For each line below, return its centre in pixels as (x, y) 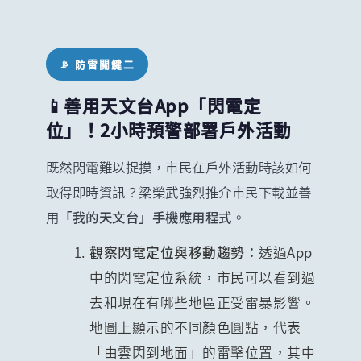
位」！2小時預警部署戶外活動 (168, 129)
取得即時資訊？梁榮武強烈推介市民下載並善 (178, 191)
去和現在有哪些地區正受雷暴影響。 (203, 302)
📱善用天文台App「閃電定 (154, 105)
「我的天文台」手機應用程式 (145, 216)
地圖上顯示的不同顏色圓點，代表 (195, 327)
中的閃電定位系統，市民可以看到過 (203, 277)
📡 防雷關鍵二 (97, 64)
